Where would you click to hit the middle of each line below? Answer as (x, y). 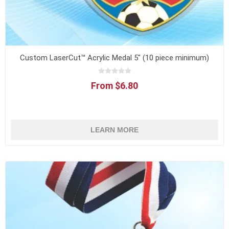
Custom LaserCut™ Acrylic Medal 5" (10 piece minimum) (114, 58)
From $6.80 (114, 85)
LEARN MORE (114, 130)
